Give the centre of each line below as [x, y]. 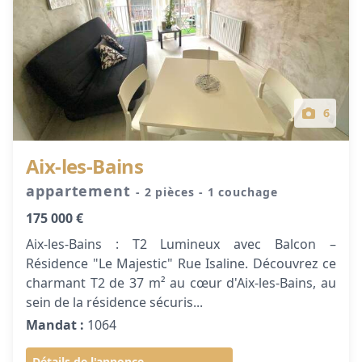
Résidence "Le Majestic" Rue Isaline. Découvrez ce [181, 263]
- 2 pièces [167, 192]
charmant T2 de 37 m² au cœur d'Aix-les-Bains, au [181, 283]
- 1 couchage [238, 192]
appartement [81, 191]
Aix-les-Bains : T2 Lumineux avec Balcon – [181, 244]
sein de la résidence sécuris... [114, 302]
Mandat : [55, 325]
